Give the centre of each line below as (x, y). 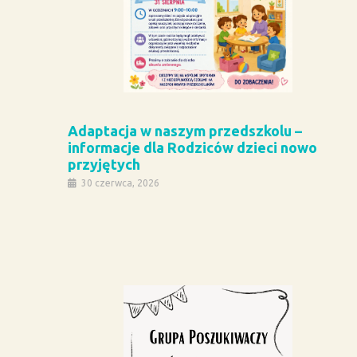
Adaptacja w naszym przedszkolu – (185, 131)
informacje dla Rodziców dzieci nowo (192, 148)
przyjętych (104, 165)
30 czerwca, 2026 (120, 183)
